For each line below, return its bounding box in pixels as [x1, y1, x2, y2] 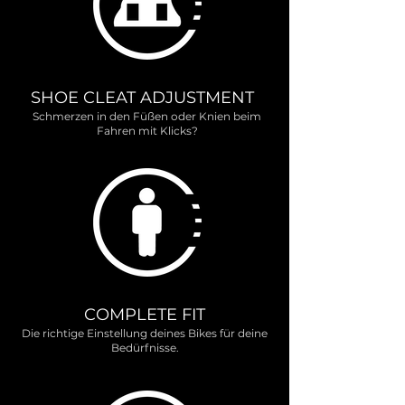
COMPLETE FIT [84, 305, 205, 325]
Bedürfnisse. [110, 341, 179, 354]
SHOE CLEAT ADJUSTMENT [31, 88, 254, 108]
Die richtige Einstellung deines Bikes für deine [22, 326, 268, 340]
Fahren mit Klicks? [96, 124, 198, 137]
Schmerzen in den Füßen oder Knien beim [33, 109, 261, 123]
